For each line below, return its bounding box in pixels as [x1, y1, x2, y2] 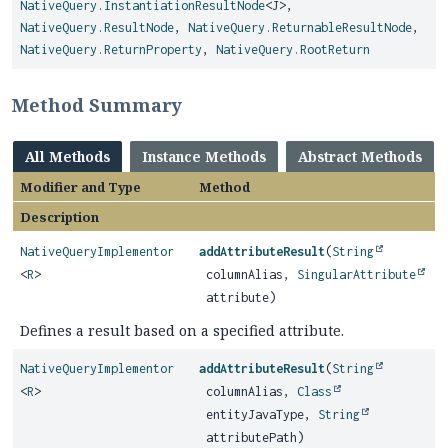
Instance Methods [142, 147, 266, 166]
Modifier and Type [20, 178, 141, 196]
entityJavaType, [199, 407, 319, 422]
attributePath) [199, 430, 305, 445]
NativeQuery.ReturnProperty [20, 42, 202, 57]
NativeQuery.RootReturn [216, 42, 370, 57]
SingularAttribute [297, 267, 417, 282]
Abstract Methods [298, 147, 422, 166]
